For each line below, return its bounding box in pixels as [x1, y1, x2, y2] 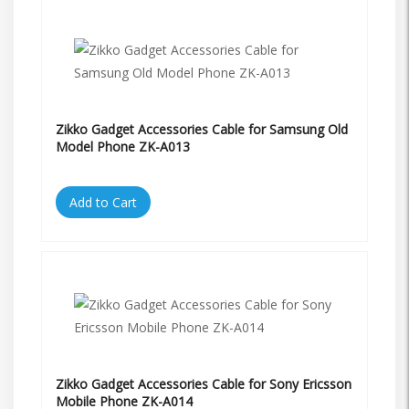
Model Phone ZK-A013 [56, 137, 190, 155]
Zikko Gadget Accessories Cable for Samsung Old [56, 120, 348, 138]
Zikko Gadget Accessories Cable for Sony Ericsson [56, 374, 351, 393]
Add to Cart [69, 193, 137, 211]
